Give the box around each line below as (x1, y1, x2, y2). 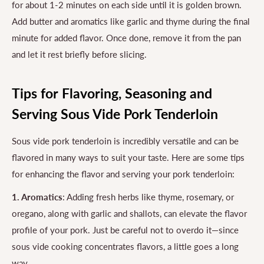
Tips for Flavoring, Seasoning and (12, 85, 212, 102)
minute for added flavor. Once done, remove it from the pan (12, 32, 241, 43)
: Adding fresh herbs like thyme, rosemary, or (62, 191, 234, 202)
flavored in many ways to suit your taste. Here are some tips (12, 152, 245, 163)
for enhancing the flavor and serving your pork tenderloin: (12, 169, 235, 180)
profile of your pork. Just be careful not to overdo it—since (12, 224, 239, 235)
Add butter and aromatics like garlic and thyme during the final (12, 15, 250, 27)
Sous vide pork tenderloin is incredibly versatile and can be (12, 136, 239, 147)
